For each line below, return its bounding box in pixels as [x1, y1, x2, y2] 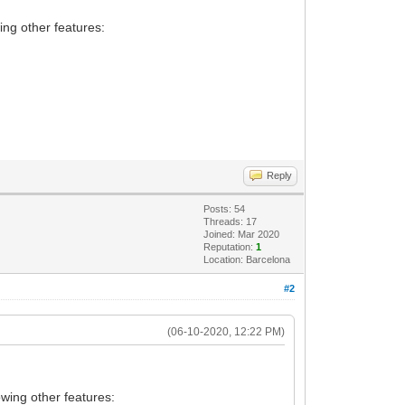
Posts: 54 [203, 202, 246, 214]
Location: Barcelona [203, 253, 291, 265]
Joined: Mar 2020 [203, 228, 280, 240]
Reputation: [203, 240, 257, 252]
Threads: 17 [203, 215, 258, 227]
